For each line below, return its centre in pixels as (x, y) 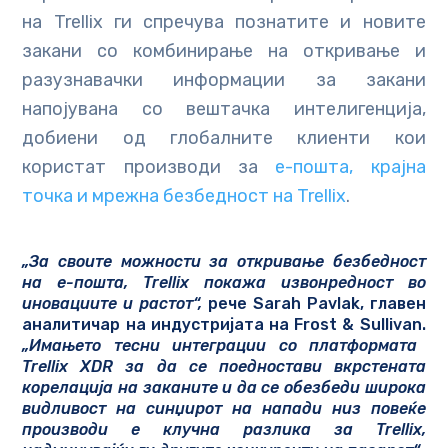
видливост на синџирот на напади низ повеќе (224, 409)
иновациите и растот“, (115, 304)
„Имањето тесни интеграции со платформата (220, 346)
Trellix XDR (68, 367)
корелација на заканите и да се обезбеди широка (224, 388)
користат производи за (140, 167)
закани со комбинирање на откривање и (224, 51)
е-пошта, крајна (342, 167)
